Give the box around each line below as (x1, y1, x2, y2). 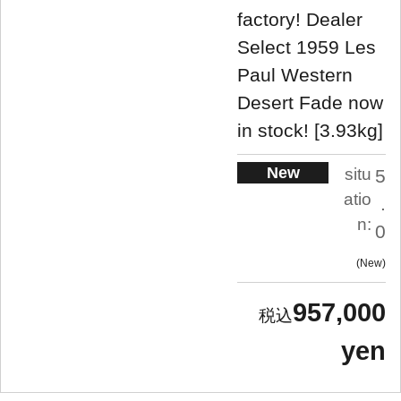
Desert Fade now (237, 92, 383, 114)
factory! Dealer (237, 9, 363, 30)
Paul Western (237, 64, 353, 86)
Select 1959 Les (237, 37, 376, 58)
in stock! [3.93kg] (237, 120, 383, 141)
